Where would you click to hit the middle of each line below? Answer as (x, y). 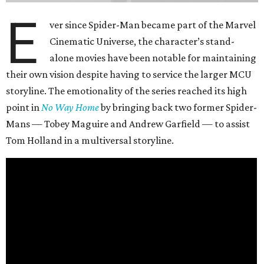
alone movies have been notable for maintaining (153, 58)
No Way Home (70, 107)
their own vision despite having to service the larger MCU (129, 74)
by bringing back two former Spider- (178, 107)
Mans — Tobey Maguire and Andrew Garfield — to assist (128, 124)
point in (24, 107)
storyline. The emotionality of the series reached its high (126, 91)
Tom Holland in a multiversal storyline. (90, 140)
